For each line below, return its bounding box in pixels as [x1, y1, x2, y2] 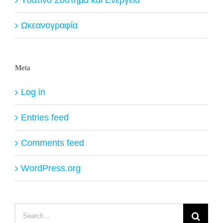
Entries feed [21, 112, 69, 122]
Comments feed [21, 137, 84, 148]
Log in [21, 87, 45, 97]
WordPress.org [21, 163, 81, 173]
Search [14, 205, 43, 216]
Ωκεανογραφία [21, 20, 78, 30]
